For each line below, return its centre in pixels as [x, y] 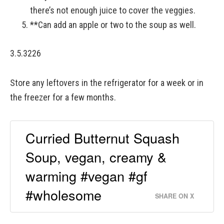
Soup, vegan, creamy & [96, 156]
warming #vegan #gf [86, 175]
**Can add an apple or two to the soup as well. [113, 25]
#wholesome [63, 194]
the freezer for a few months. [63, 97]
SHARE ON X [174, 196]
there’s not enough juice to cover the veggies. [113, 10]
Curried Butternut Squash [102, 137]
